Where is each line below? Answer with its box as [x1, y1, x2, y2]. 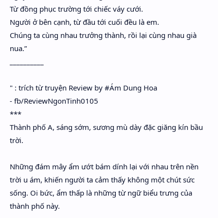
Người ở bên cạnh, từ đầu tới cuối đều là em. [10, 17, 159, 27]
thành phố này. [10, 201, 60, 211]
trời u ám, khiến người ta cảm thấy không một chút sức [10, 175, 195, 184]
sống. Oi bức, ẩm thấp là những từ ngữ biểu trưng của [10, 188, 192, 198]
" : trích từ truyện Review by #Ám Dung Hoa [10, 83, 157, 92]
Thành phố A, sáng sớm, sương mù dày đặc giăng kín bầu [10, 122, 203, 132]
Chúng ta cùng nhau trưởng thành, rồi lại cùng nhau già [10, 30, 197, 40]
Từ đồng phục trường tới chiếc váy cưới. [10, 4, 143, 14]
